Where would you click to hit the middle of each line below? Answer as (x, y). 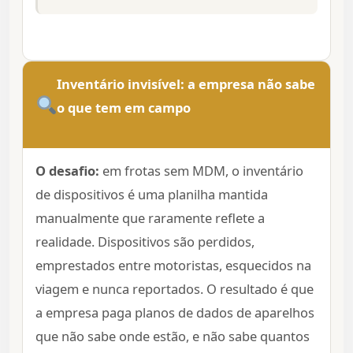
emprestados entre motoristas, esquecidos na (173, 266)
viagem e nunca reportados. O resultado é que (175, 289)
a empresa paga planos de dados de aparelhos (175, 313)
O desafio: (67, 171)
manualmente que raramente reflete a (150, 218)
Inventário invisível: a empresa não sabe (186, 84)
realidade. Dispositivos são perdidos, (145, 242)
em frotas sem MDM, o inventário (201, 171)
